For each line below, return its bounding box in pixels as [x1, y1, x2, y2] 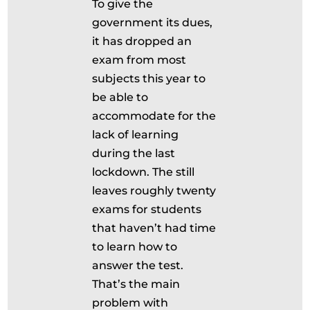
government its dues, [92, 16, 213, 29]
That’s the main [92, 277, 181, 291]
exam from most [92, 53, 187, 66]
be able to [92, 91, 149, 104]
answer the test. [92, 259, 184, 272]
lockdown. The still [92, 165, 195, 179]
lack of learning [92, 128, 179, 141]
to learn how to [92, 240, 178, 253]
